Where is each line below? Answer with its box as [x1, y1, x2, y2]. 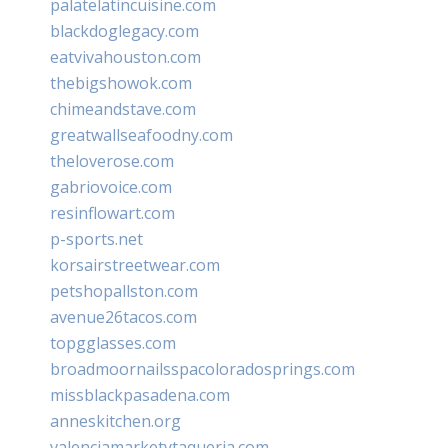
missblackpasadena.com [50, 383, 230, 406]
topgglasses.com [50, 331, 176, 354]
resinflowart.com [50, 201, 175, 224]
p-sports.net [50, 227, 143, 250]
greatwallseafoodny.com [50, 123, 233, 146]
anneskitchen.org [50, 409, 181, 432]
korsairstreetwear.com [50, 253, 220, 276]
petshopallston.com [50, 279, 198, 302]
